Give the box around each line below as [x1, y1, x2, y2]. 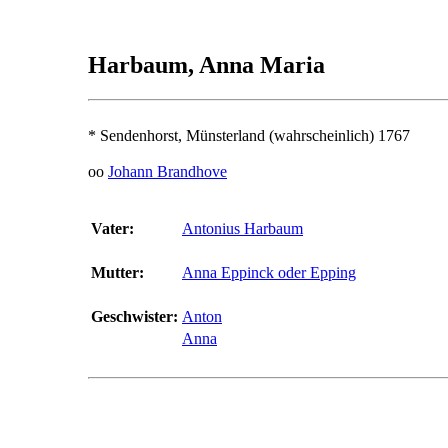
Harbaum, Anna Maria [88, 51, 325, 78]
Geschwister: [91, 307, 178, 325]
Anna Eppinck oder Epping [182, 263, 356, 281]
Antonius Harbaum [182, 219, 303, 237]
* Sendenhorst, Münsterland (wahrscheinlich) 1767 [88, 126, 410, 144]
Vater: [91, 219, 134, 237]
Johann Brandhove [108, 162, 227, 180]
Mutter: [91, 263, 144, 281]
